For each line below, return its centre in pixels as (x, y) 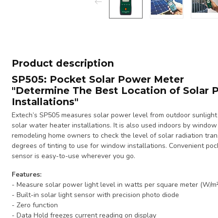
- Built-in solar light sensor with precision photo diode (95, 195)
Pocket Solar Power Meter (115, 79)
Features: (27, 174)
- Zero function (35, 205)
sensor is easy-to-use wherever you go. (73, 156)
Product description (63, 63)
